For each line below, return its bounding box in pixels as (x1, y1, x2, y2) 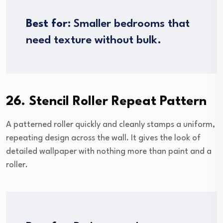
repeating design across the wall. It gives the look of (6, 134, 201, 143)
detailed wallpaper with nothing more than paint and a (6, 147, 212, 156)
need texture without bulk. (26, 35, 161, 46)
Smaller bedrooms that (71, 18, 190, 30)
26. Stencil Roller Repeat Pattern (6, 95, 207, 109)
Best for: (26, 18, 71, 30)
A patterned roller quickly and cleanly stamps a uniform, (6, 120, 215, 129)
